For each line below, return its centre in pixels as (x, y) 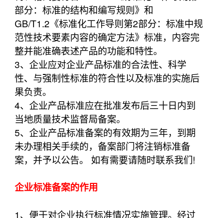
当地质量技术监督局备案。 (70, 118)
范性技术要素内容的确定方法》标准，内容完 (107, 36)
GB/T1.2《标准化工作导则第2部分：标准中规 (109, 23)
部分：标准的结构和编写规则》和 (84, 9)
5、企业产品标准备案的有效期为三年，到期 (105, 132)
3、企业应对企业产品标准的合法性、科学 (100, 64)
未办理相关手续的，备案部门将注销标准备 (102, 145)
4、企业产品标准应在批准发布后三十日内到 (105, 105)
